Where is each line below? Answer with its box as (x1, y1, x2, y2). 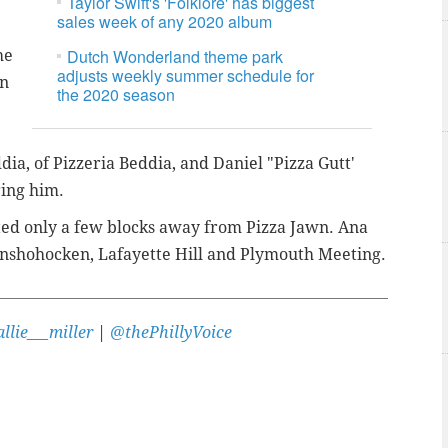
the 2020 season (57, 82, 176, 106)
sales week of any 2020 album (57, 9, 273, 33)
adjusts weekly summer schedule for (57, 63, 315, 87)
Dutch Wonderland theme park (67, 44, 284, 68)
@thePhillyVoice (110, 323, 232, 343)
